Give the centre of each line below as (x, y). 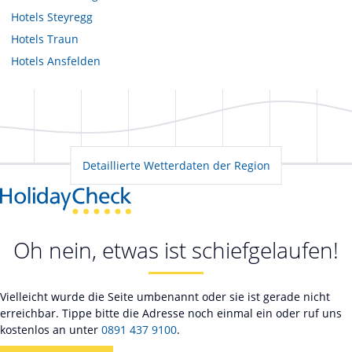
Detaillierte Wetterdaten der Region (176, 165)
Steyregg (70, 16)
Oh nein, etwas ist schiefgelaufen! (176, 250)
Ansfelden (74, 60)
